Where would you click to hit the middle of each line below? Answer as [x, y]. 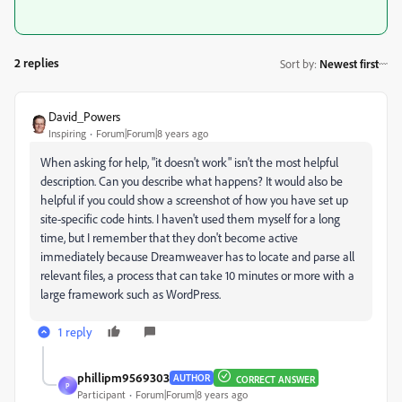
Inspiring [67, 133]
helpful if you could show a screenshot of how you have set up [194, 200]
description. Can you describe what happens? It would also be [192, 181]
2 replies [37, 62]
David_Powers [84, 116]
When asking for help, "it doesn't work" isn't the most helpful [189, 162]
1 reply [75, 332]
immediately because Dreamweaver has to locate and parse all [197, 256]
